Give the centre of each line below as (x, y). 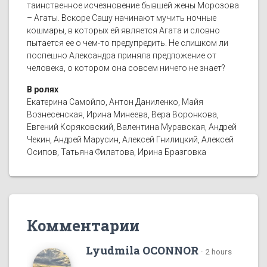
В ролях (43, 90)
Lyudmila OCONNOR (142, 251)
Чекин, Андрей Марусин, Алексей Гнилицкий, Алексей (130, 140)
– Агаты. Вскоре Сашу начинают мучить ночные (122, 18)
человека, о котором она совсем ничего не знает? (126, 68)
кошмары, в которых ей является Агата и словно (123, 31)
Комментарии (83, 226)
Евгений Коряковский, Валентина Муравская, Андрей (132, 127)
